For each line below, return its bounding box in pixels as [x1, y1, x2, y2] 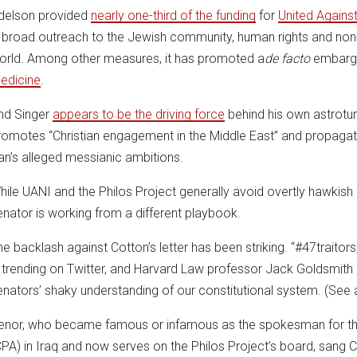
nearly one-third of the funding [91, 7, 256, 23]
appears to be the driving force [53, 106, 225, 122]
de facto [265, 50, 310, 66]
